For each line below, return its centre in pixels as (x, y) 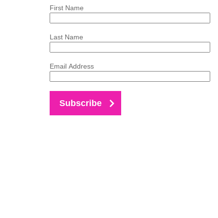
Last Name (66, 37)
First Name (67, 8)
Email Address (72, 66)
